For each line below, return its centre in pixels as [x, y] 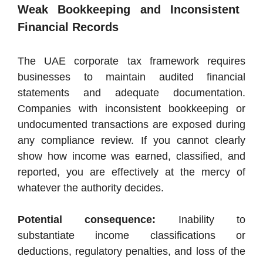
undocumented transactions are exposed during [131, 125]
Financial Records [68, 27]
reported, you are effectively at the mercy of [131, 172]
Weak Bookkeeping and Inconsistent [129, 10]
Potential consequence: [87, 220]
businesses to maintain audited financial [131, 77]
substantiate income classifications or [131, 236]
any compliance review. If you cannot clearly [131, 141]
